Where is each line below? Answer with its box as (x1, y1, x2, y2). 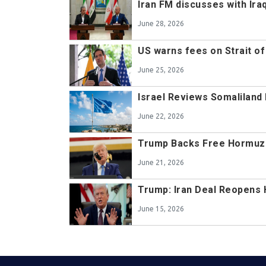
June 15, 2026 (138, 205, 184, 213)
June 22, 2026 (138, 112, 184, 121)
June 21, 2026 (138, 159, 184, 167)
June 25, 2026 (138, 66, 184, 74)
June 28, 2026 (138, 20, 184, 28)
